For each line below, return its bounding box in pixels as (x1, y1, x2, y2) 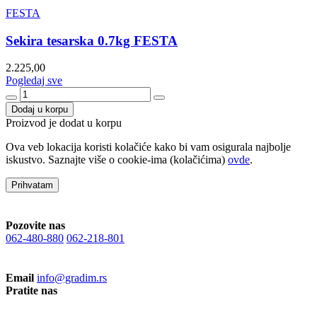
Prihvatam (11, 180, 53, 191)
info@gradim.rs (37, 272, 107, 284)
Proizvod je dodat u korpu (6, 117, 122, 129)
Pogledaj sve (6, 74, 62, 87)
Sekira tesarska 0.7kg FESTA (6, 33, 178, 48)
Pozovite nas (6, 219, 65, 232)
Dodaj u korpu (11, 104, 68, 115)
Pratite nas (6, 284, 57, 297)
